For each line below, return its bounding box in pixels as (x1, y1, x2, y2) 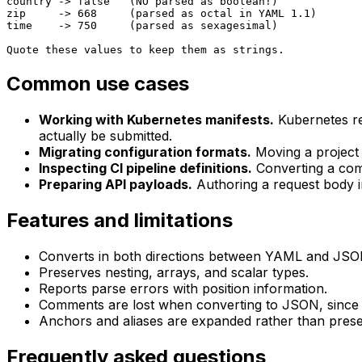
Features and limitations (6, 208, 233, 233)
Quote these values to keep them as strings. (6, 44, 284, 57)
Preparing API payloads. (39, 176, 192, 193)
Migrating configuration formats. (39, 144, 251, 161)
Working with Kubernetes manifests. (39, 112, 274, 128)
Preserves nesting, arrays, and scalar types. (39, 264, 309, 281)
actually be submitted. (39, 128, 172, 145)
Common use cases (6, 72, 189, 96)
